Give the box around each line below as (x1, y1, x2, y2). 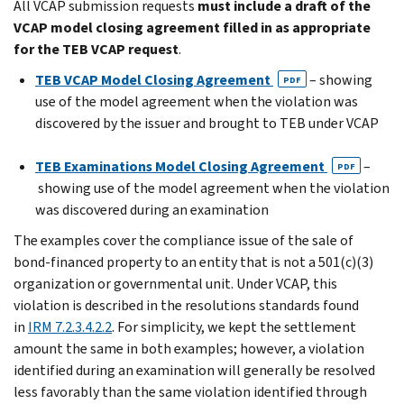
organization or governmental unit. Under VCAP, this (14, 273, 337, 293)
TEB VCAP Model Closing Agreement (35, 69, 271, 89)
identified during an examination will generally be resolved (14, 360, 375, 380)
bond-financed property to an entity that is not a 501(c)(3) (14, 252, 373, 271)
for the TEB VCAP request (14, 39, 179, 59)
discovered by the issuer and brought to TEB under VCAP (35, 113, 379, 133)
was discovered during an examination (35, 199, 269, 219)
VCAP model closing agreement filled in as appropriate (14, 17, 371, 37)
